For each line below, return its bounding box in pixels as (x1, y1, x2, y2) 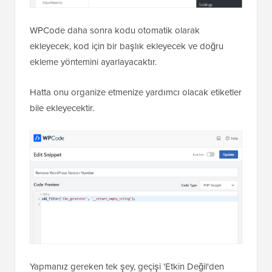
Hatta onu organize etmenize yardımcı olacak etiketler (30, 129, 242, 143)
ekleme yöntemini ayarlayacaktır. (30, 98, 157, 112)
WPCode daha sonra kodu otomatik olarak (30, 67, 200, 81)
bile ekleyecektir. (30, 144, 94, 158)
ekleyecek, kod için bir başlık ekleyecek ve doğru (30, 83, 223, 97)
